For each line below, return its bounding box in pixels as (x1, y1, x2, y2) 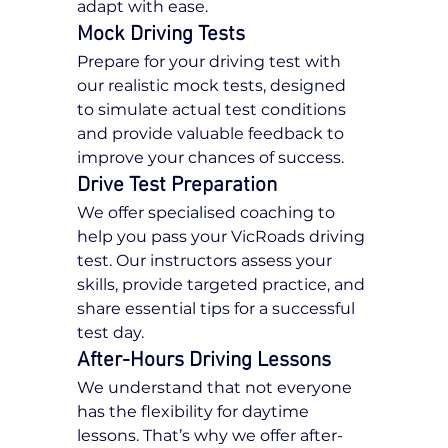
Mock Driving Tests (77, 22, 246, 48)
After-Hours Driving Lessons (77, 348, 332, 374)
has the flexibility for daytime (77, 402, 314, 422)
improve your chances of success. (77, 148, 345, 168)
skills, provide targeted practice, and (77, 275, 370, 295)
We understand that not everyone (77, 378, 357, 398)
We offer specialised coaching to (77, 203, 340, 223)
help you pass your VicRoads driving (77, 227, 370, 247)
